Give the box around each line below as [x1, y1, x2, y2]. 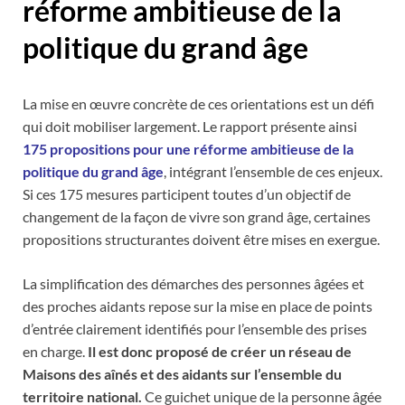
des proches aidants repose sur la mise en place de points [23, 297, 372, 315]
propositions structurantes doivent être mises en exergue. [23, 230, 380, 248]
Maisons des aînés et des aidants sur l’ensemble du [23, 364, 342, 382]
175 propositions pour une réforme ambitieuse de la [23, 139, 353, 157]
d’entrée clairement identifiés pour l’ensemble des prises [23, 319, 367, 337]
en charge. [23, 342, 88, 360]
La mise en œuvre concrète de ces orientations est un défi [23, 94, 374, 112]
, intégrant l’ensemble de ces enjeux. [164, 162, 382, 180]
